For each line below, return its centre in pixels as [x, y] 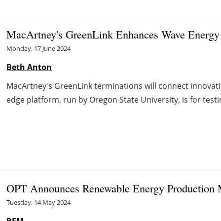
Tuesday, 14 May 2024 [39, 202]
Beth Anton [29, 67]
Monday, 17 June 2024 [39, 48]
